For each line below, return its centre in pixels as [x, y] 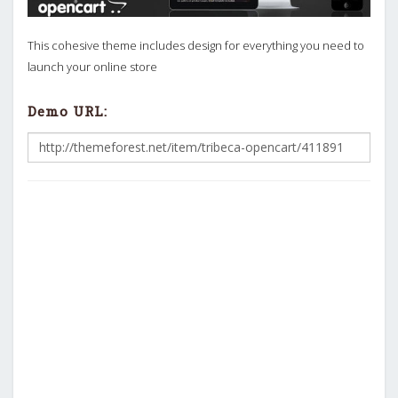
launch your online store [92, 66]
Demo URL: [68, 111]
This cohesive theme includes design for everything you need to [196, 45]
